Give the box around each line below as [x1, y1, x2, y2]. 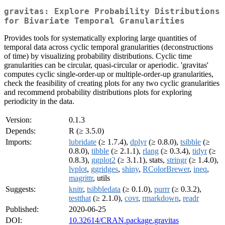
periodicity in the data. [4, 97, 74, 106]
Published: [6, 205, 39, 214]
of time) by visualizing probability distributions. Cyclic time [4, 52, 192, 61]
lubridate [69, 138, 96, 147]
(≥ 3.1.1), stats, [116, 156, 167, 165]
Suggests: [6, 185, 36, 194]
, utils [93, 174, 110, 183]
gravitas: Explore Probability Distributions [4, 7, 220, 17]
